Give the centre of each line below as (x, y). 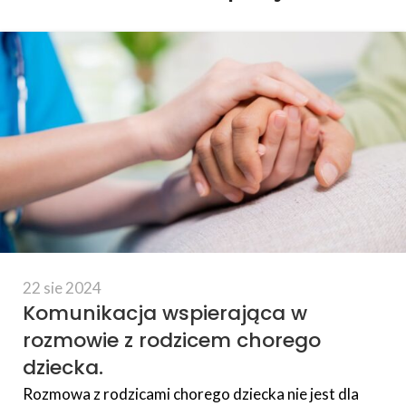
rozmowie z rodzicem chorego (172, 341)
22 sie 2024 (62, 288)
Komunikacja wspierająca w (165, 314)
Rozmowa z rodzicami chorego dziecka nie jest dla (191, 394)
